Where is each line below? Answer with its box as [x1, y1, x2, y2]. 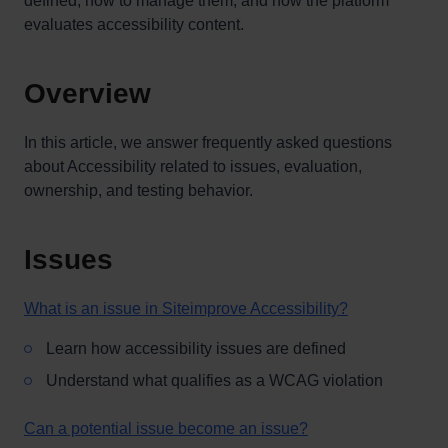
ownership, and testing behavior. [24, 182, 253, 199]
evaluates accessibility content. [24, 16, 244, 33]
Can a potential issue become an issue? [24, 420, 308, 437]
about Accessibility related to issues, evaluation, [24, 158, 362, 175]
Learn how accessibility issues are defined [46, 340, 346, 357]
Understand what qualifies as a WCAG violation [46, 372, 383, 389]
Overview [24, 78, 151, 109]
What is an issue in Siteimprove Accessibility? [24, 300, 348, 317]
